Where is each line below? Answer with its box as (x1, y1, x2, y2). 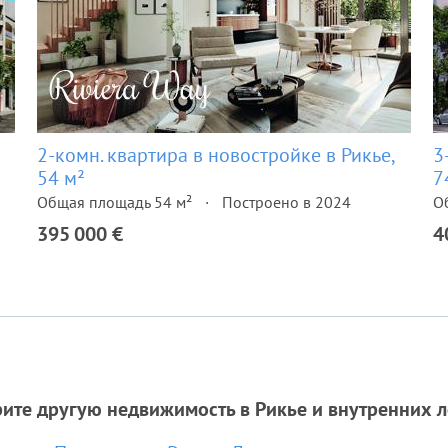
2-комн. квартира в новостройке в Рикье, (37, 142, 394, 168)
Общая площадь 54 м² (37, 192, 192, 212)
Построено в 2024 (222, 192, 351, 212)
